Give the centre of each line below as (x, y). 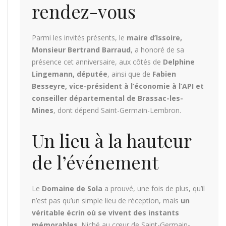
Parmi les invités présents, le (79, 37)
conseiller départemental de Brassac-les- (107, 98)
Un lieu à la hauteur (111, 140)
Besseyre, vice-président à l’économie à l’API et (118, 86)
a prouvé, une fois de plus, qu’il (154, 189)
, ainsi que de (130, 74)
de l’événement (95, 162)
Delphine (179, 62)
